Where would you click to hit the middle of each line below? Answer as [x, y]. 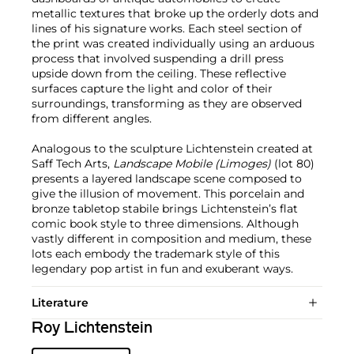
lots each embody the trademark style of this [156, 254]
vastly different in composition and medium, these [171, 239]
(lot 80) [293, 164]
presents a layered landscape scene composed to [167, 179]
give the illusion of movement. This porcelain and [168, 194]
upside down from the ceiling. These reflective [159, 74]
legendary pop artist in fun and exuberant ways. [162, 269]
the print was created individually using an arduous [173, 44]
